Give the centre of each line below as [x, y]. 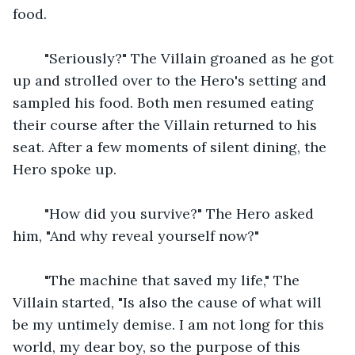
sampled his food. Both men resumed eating [165, 102]
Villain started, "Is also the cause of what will [169, 302]
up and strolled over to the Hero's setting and [172, 80]
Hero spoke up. [65, 169]
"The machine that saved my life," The [166, 280]
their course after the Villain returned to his [167, 124]
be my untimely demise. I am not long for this [170, 324]
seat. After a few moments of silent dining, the [172, 147]
